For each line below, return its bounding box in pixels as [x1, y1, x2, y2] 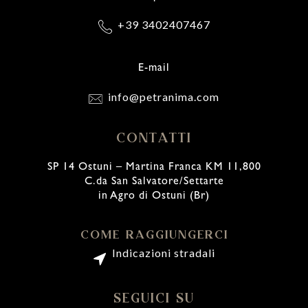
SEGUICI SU [113, 291, 195, 305]
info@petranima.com [108, 89, 219, 103]
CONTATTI [116, 131, 192, 145]
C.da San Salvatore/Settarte [84, 176, 224, 188]
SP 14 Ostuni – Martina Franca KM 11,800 [47, 162, 261, 173]
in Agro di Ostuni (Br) [98, 190, 210, 202]
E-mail [138, 63, 170, 74]
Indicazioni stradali [112, 245, 215, 259]
